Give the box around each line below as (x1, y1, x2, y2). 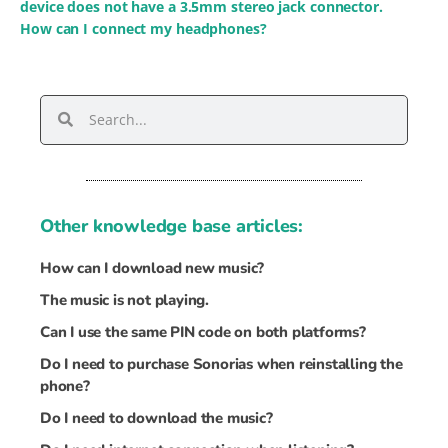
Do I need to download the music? (40, 407, 273, 428)
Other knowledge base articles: (40, 213, 303, 238)
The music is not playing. (40, 289, 209, 310)
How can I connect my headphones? (20, 19, 267, 39)
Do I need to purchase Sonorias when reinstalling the (40, 353, 403, 374)
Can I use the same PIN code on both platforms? (40, 321, 366, 342)
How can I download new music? (40, 257, 265, 278)
